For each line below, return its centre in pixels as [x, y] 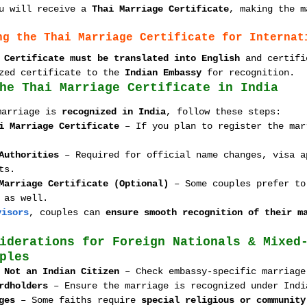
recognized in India [114, 112]
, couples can [67, 212]
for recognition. [248, 73]
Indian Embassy [163, 73]
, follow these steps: [223, 112]
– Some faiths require [78, 300]
